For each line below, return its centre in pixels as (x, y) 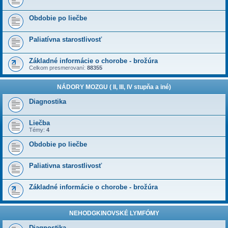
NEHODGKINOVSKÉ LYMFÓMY (114, 213)
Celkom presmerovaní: (58, 68)
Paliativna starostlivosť (65, 166)
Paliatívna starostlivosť (65, 39)
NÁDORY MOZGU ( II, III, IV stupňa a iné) (114, 87)
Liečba (39, 123)
